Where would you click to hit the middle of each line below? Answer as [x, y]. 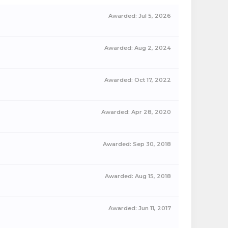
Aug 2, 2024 [153, 48]
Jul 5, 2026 [155, 16]
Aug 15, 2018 [153, 176]
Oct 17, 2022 [153, 80]
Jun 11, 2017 [155, 208]
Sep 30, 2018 [152, 144]
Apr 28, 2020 [151, 112]
